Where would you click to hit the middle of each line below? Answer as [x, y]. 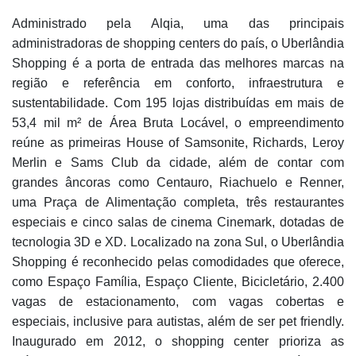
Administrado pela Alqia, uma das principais [178, 23]
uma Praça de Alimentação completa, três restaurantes [178, 202]
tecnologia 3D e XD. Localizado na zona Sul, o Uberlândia [178, 242]
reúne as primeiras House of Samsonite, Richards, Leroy [178, 143]
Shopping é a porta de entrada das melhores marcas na [178, 63]
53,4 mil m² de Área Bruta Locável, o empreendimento [178, 123]
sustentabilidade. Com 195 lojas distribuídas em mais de [178, 103]
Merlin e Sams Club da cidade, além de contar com [178, 163]
